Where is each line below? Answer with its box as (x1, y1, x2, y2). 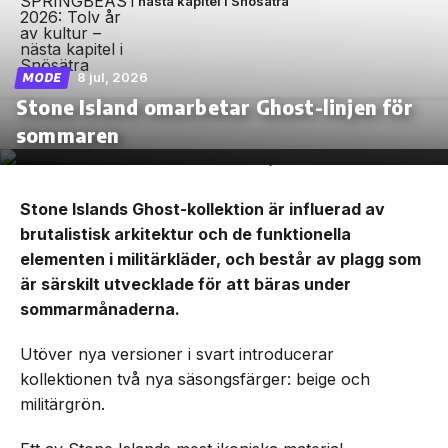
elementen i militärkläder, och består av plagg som (20, 248, 421, 269)
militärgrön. (20, 393, 105, 414)
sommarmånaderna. (20, 298, 180, 319)
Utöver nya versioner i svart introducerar (20, 343, 334, 364)
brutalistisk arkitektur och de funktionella (20, 223, 351, 244)
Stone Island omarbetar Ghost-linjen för (16, 93, 413, 119)
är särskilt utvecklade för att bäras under (20, 273, 351, 294)
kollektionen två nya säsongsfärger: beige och (20, 368, 370, 389)
